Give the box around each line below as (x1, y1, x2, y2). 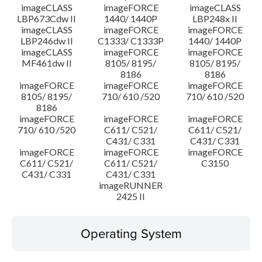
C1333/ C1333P (98, 35, 164, 46)
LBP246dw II (20, 35, 73, 46)
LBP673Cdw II (17, 13, 77, 24)
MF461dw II (21, 57, 72, 68)
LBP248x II (192, 13, 238, 24)
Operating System (80, 224, 182, 242)
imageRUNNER (99, 180, 163, 191)
